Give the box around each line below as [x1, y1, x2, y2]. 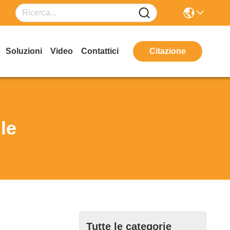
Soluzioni [6, 47, 42, 55]
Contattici [81, 47, 119, 55]
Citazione [149, 47, 186, 55]
